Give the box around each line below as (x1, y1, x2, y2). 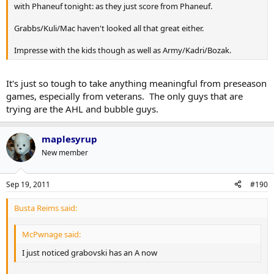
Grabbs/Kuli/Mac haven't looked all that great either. (14, 22, 204, 34)
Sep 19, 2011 (6, 179, 50, 190)
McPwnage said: (22, 229, 81, 240)
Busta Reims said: (14, 202, 77, 213)
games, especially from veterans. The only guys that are (6, 90, 243, 102)
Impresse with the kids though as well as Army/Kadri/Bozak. (14, 44, 231, 56)
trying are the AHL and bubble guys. (6, 103, 158, 115)
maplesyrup (42, 133, 97, 145)
